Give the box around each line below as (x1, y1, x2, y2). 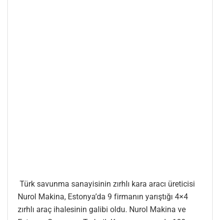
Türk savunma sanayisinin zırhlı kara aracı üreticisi (18, 179, 195, 189)
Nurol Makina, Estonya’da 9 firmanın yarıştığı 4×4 (18, 192, 188, 201)
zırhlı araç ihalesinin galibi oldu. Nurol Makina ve (18, 204, 186, 214)
